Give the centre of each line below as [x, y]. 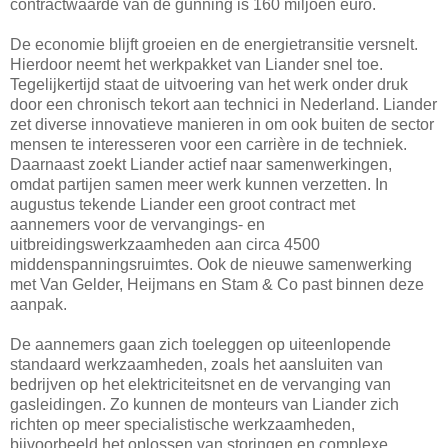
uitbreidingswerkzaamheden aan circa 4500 [165, 244]
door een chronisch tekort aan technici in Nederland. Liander [223, 104]
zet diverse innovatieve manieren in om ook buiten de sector [222, 124]
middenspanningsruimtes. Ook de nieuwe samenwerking [211, 264]
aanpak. [38, 304]
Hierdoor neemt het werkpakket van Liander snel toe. [196, 64]
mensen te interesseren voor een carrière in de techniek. [208, 144]
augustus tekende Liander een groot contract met [182, 204]
